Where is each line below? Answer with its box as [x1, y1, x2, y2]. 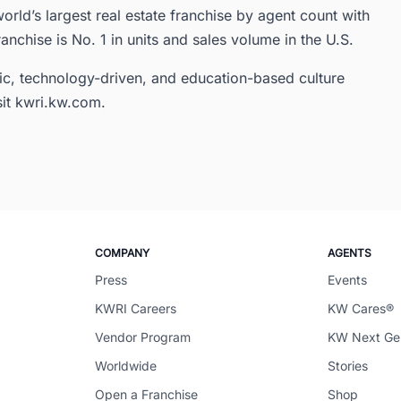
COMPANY [94, 246, 149, 260]
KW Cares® [328, 301, 395, 317]
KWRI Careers [94, 301, 176, 317]
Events [328, 272, 368, 288]
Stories [328, 358, 369, 374]
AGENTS [328, 246, 372, 260]
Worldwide [94, 358, 157, 374]
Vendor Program [94, 329, 191, 346]
